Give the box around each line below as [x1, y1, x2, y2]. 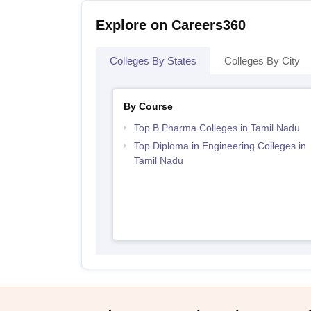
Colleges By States [110, 55, 196, 67]
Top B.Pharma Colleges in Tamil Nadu [133, 122, 300, 133]
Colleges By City [224, 55, 300, 67]
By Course [123, 101, 173, 112]
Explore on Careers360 [96, 17, 246, 33]
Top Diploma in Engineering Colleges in [133, 140, 306, 151]
